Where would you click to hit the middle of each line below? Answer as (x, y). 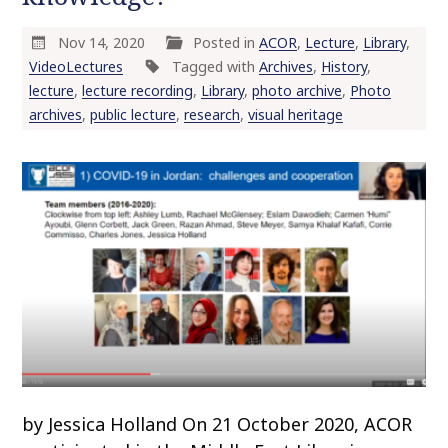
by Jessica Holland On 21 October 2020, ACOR (217, 423)
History (343, 66)
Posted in (226, 42)
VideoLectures (75, 66)
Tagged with (215, 66)
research (211, 114)
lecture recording (137, 90)
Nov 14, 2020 (103, 42)
